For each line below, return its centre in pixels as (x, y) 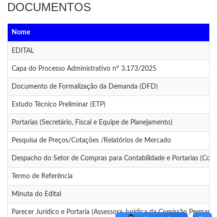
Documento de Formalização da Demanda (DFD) (85, 87)
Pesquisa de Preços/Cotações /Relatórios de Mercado (91, 141)
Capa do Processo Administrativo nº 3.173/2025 (84, 69)
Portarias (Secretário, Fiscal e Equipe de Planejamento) (92, 123)
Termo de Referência (42, 177)
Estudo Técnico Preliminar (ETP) (59, 105)
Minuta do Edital (36, 194)
